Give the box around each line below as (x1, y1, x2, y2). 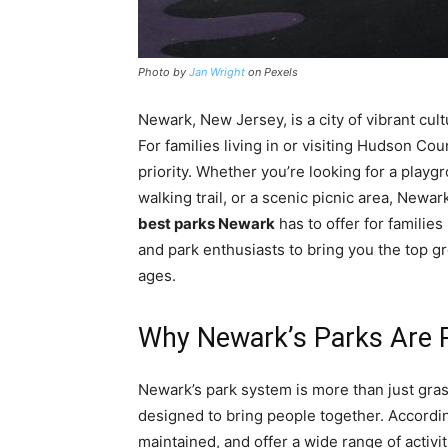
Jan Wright (189, 65, 245, 79)
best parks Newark (138, 214, 275, 233)
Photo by (138, 65, 189, 79)
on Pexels (245, 65, 298, 79)
